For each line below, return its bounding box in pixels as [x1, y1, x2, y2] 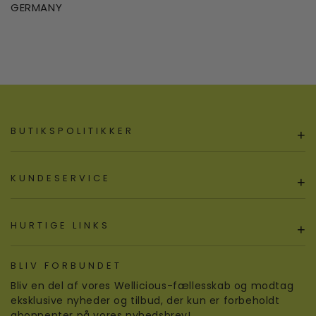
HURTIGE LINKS [11, 219, 110, 232]
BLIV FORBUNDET [11, 259, 122, 272]
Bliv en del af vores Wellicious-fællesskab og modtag [11, 279, 294, 293]
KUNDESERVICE [11, 171, 111, 185]
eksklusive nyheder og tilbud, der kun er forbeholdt [11, 293, 280, 308]
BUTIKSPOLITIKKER [11, 124, 134, 138]
